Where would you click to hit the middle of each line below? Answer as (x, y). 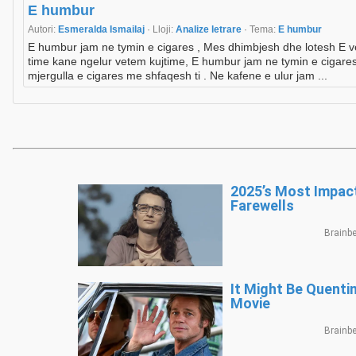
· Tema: (261, 30)
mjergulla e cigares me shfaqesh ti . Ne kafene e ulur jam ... (178, 76)
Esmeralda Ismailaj (103, 30)
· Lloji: (161, 30)
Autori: (43, 30)
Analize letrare (210, 30)
